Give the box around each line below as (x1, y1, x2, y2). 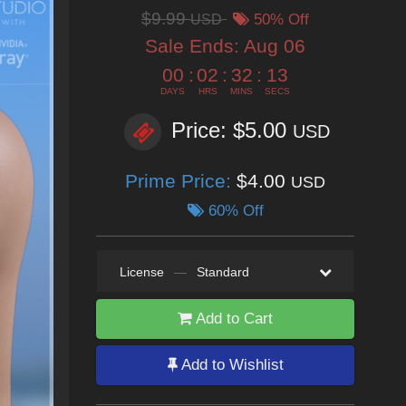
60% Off (203, 202, 264, 219)
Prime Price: (125, 170, 237, 191)
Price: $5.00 (170, 118, 293, 143)
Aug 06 (244, 35, 305, 56)
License (119, 265, 164, 279)
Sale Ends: (145, 35, 244, 56)
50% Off (249, 11, 309, 28)
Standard (196, 265, 249, 279)
